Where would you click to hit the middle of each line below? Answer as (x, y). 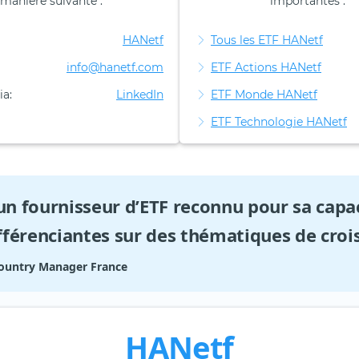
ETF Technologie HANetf (279, 122)
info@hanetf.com (115, 68)
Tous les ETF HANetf (267, 40)
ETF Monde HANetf (264, 95)
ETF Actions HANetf (266, 68)
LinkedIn (140, 95)
